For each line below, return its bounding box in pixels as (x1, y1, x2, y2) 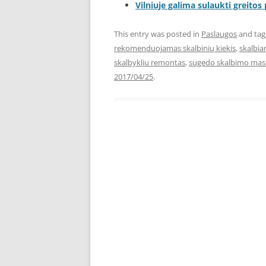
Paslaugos (201, 28, 237, 39)
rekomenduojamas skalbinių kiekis (114, 43, 236, 53)
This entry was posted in (114, 28, 201, 39)
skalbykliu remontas (114, 57, 185, 68)
